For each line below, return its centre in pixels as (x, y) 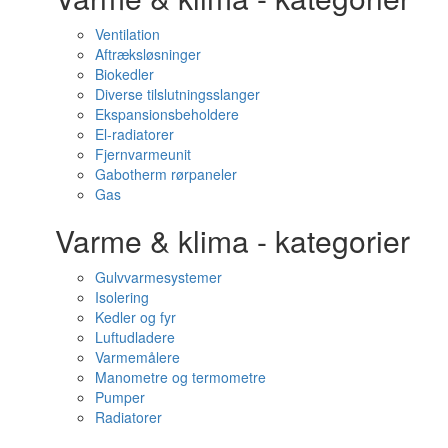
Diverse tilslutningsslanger (177, 94)
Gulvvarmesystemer (158, 277)
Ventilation (127, 34)
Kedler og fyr (135, 317)
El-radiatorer (134, 134)
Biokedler (124, 74)
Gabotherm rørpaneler (166, 174)
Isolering (122, 297)
